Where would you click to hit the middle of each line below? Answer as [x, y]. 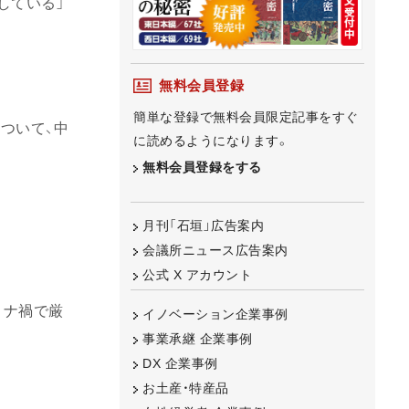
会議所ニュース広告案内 [215, 251]
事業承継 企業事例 [198, 338]
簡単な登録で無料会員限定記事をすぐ [246, 116]
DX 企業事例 [180, 363]
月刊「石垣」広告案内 [203, 226]
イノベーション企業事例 [215, 314]
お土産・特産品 [186, 388]
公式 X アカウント [197, 275]
